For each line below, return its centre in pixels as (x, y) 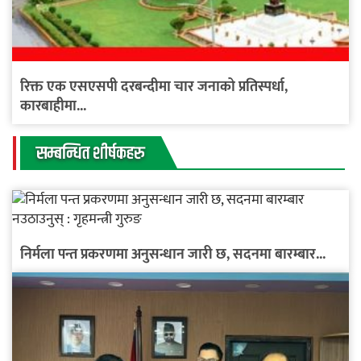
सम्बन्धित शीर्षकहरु (91, 154)
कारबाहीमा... (53, 106)
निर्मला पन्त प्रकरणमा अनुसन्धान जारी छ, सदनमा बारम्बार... (173, 254)
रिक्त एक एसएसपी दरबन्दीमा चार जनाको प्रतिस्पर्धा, (154, 87)
